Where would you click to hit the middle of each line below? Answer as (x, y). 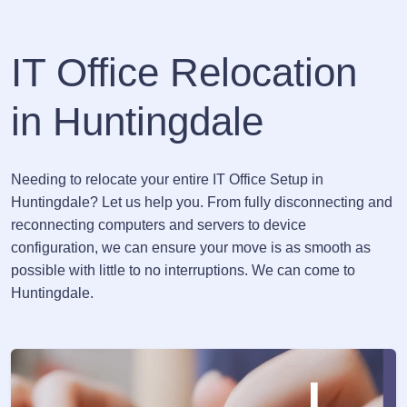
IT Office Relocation (184, 72)
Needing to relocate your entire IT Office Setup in (167, 179)
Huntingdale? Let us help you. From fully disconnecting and (202, 202)
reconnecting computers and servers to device (159, 225)
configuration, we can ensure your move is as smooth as (191, 248)
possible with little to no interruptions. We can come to (183, 270)
